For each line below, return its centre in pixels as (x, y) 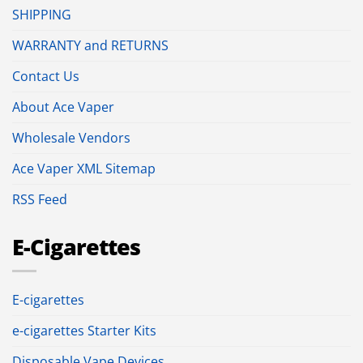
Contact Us (46, 77)
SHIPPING (42, 15)
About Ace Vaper (63, 107)
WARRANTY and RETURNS (90, 46)
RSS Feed (40, 200)
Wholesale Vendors (71, 138)
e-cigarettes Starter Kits (84, 331)
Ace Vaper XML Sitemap (84, 169)
